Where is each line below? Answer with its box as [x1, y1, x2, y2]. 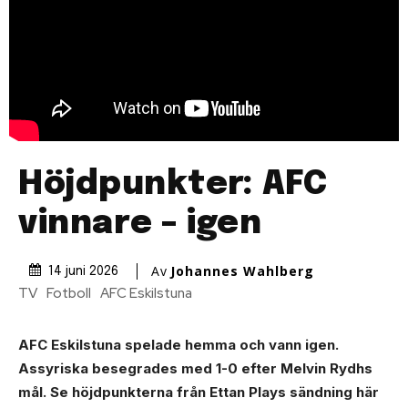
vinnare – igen [18, 207, 261, 240]
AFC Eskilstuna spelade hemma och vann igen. [18, 336, 339, 354]
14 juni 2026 [48, 265, 118, 279]
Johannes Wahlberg [170, 261, 314, 280]
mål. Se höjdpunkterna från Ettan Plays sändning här [18, 383, 379, 402]
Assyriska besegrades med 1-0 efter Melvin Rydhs [18, 360, 372, 378]
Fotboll [46, 284, 91, 303]
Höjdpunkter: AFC [18, 168, 327, 201]
